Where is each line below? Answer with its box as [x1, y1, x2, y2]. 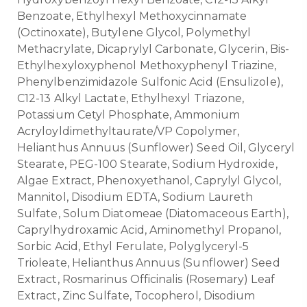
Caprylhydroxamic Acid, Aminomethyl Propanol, [17, 223, 282, 236]
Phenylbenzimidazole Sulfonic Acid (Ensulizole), [17, 75, 283, 88]
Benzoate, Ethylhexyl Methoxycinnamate [17, 9, 247, 23]
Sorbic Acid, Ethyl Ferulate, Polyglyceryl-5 [17, 239, 249, 253]
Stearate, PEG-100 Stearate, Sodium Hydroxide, [17, 157, 278, 171]
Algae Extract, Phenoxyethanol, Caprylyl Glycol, [17, 173, 281, 187]
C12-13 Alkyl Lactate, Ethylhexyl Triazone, [17, 91, 245, 105]
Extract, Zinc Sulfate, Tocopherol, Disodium [17, 288, 256, 302]
